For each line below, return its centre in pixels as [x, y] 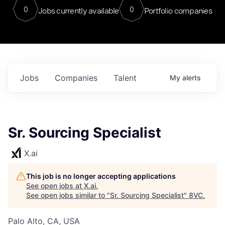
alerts [192, 78]
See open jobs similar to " [68, 195]
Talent [125, 78]
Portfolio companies [178, 11]
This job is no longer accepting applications [101, 176]
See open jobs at [55, 186]
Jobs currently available [78, 11]
